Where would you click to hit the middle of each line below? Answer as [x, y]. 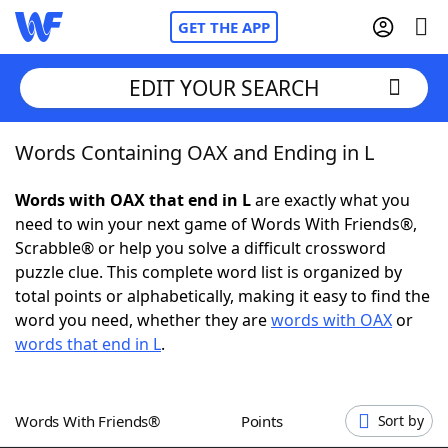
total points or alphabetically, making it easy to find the [222, 296]
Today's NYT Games [131, 370]
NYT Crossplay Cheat [133, 260]
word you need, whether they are [143, 320]
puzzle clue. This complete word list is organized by [208, 272]
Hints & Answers [270, 370]
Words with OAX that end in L [133, 200]
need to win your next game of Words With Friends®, [216, 224]
